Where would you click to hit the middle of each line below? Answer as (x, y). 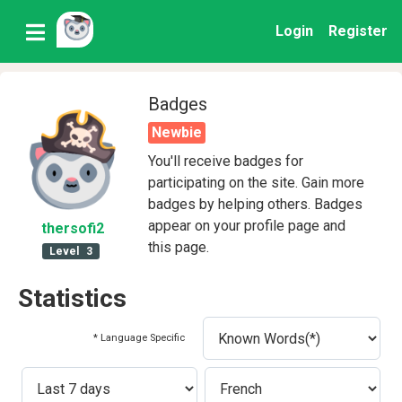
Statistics (72, 298)
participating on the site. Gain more (256, 183)
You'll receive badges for (226, 161)
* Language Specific (139, 338)
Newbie (177, 132)
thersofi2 (72, 228)
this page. (179, 247)
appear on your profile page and (247, 226)
